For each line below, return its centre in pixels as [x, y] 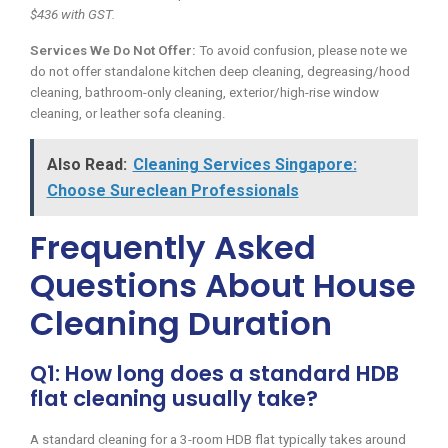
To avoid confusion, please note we [301, 51]
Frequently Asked [173, 247]
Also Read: [86, 164]
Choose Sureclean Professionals [172, 190]
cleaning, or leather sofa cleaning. [128, 114]
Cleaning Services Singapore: [244, 164]
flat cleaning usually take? [174, 398]
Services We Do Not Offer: [113, 51]
